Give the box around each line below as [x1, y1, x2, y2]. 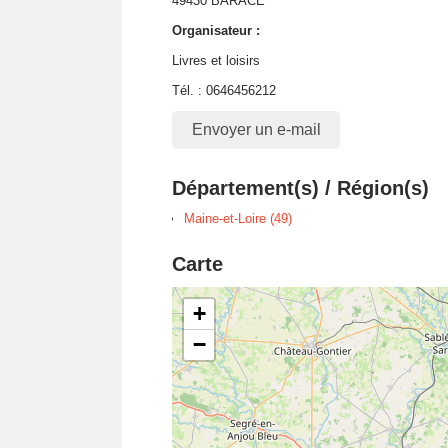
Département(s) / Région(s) [172, 176, 429, 199]
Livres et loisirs [172, 53, 260, 68]
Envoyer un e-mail [191, 120, 321, 138]
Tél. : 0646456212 [172, 83, 276, 98]
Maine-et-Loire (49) [184, 210, 292, 226]
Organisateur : [172, 23, 260, 38]
